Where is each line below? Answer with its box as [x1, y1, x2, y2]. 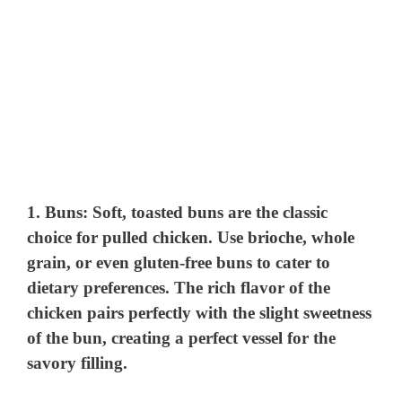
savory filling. [27, 353, 128, 372]
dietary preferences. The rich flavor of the [27, 277, 331, 297]
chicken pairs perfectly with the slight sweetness [27, 302, 372, 322]
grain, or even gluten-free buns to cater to [27, 252, 331, 272]
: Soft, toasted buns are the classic [83, 202, 328, 222]
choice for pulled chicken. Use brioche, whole [27, 227, 355, 247]
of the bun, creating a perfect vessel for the [27, 328, 336, 347]
